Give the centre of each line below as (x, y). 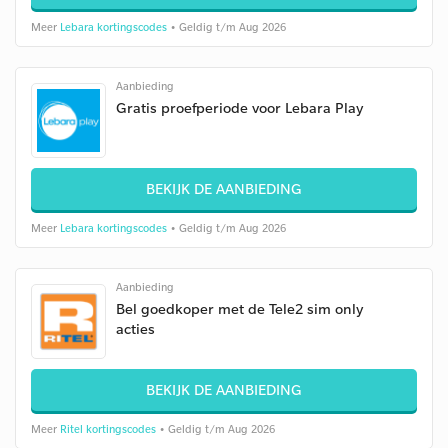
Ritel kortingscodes (108, 429)
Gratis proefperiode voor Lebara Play (239, 107)
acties (135, 328)
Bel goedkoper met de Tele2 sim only (239, 308)
